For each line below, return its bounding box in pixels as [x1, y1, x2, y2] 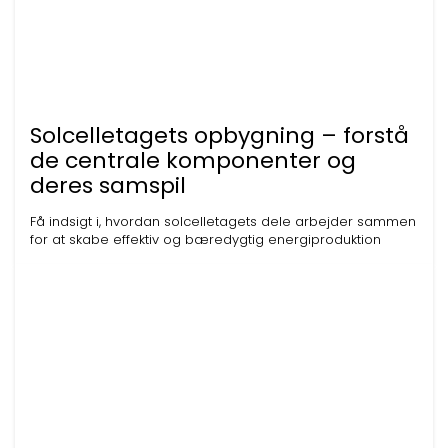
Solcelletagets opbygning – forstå [30, 120, 409, 151]
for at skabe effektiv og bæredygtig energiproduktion [30, 230, 381, 249]
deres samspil [30, 170, 186, 201]
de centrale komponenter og [30, 145, 356, 176]
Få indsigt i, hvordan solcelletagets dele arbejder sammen [30, 212, 416, 231]
